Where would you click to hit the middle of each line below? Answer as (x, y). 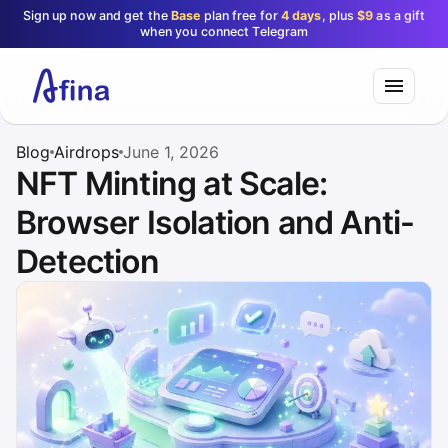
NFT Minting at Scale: (172, 183)
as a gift (399, 15)
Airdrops (86, 152)
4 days (301, 15)
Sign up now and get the (97, 15)
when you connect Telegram (224, 31)
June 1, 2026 (171, 152)
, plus (339, 15)
